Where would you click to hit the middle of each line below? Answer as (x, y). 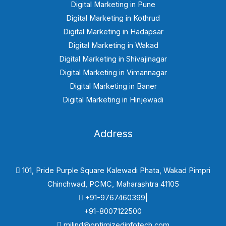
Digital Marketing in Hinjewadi (113, 100)
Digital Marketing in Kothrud (113, 18)
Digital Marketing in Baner (113, 86)
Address (113, 134)
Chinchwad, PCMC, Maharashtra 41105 (113, 184)
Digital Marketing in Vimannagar (113, 72)
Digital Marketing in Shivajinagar (113, 59)
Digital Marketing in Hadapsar (113, 32)
